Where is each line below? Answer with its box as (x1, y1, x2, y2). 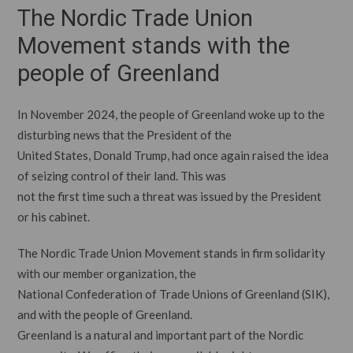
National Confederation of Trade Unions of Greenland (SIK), (17, 287, 330, 301)
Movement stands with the (17, 30, 291, 63)
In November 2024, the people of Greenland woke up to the (17, 107, 325, 121)
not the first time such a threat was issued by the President (17, 189, 322, 203)
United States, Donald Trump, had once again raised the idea (17, 148, 329, 162)
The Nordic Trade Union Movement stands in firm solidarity (17, 246, 326, 260)
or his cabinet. (17, 210, 91, 224)
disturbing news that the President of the (17, 128, 232, 142)
